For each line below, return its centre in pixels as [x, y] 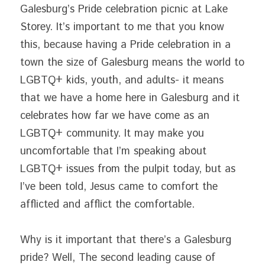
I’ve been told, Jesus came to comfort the [119, 187]
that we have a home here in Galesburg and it [130, 98]
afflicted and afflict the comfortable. [107, 205]
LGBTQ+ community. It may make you [112, 134]
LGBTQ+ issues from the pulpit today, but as [128, 169]
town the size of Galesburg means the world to [132, 63]
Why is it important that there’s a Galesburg [126, 240]
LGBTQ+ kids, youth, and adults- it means [122, 80]
